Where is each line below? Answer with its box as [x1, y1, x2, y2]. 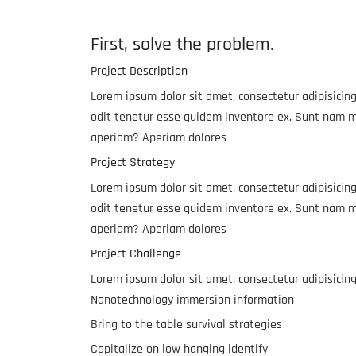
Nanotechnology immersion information [91, 292, 294, 309]
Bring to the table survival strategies [91, 316, 282, 334]
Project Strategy [91, 154, 175, 172]
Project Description [91, 63, 188, 80]
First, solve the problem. [91, 33, 274, 57]
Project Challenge [91, 246, 181, 263]
